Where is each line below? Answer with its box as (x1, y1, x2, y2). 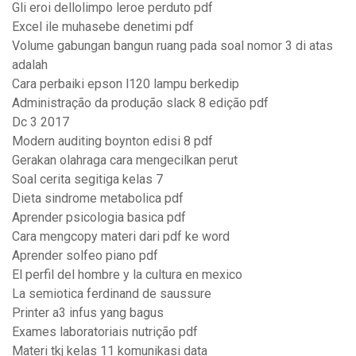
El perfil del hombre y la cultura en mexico (12, 267, 242, 283)
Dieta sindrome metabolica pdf (12, 191, 184, 207)
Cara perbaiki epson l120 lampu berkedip (12, 76, 239, 92)
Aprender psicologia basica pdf (12, 210, 186, 226)
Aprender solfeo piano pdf (12, 248, 158, 264)
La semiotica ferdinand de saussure (12, 286, 211, 302)
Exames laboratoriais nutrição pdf (12, 324, 198, 340)
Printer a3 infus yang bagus (12, 305, 164, 321)
